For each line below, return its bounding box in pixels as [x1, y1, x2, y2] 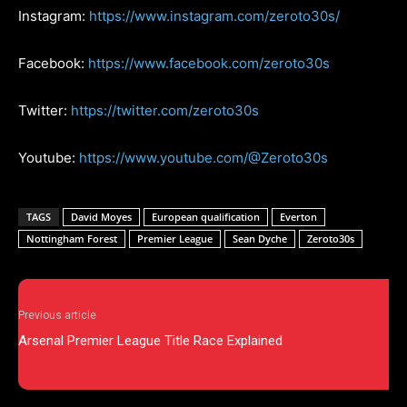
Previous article [18, 308, 96, 322]
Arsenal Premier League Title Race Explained [18, 332, 283, 349]
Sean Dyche [233, 231, 287, 245]
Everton [280, 209, 317, 223]
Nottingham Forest [26, 231, 117, 245]
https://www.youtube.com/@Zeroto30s [79, 148, 328, 166]
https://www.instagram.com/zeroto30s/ [89, 6, 340, 25]
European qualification [152, 209, 260, 223]
